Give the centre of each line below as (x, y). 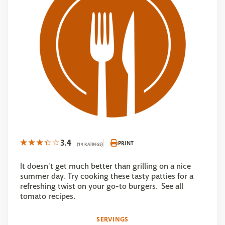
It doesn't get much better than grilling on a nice (105, 166)
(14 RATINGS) (90, 144)
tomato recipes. (48, 196)
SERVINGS (113, 219)
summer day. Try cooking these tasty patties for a (107, 176)
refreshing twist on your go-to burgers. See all (102, 186)
